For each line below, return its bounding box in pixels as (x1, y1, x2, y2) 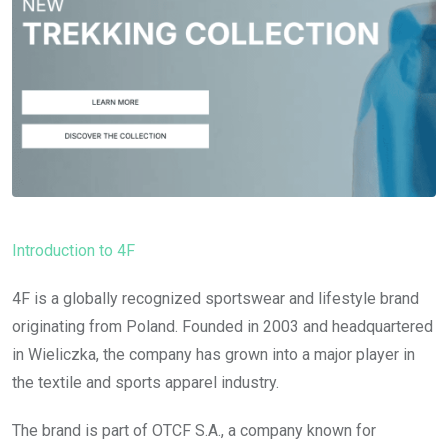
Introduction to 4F (12, 240, 135, 260)
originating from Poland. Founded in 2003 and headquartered (12, 316, 433, 336)
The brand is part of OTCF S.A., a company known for (12, 420, 376, 440)
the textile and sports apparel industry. (12, 372, 279, 392)
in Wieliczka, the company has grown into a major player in (12, 344, 415, 364)
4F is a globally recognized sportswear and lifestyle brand (12, 288, 419, 308)
